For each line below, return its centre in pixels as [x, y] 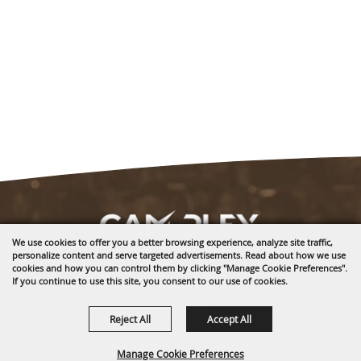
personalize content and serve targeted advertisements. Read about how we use [179, 255]
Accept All [229, 319]
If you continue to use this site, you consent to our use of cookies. [150, 281]
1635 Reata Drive [182, 268]
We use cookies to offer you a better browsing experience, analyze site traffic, [172, 242]
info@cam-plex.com [193, 348]
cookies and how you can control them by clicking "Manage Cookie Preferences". [180, 268]
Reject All [130, 319]
